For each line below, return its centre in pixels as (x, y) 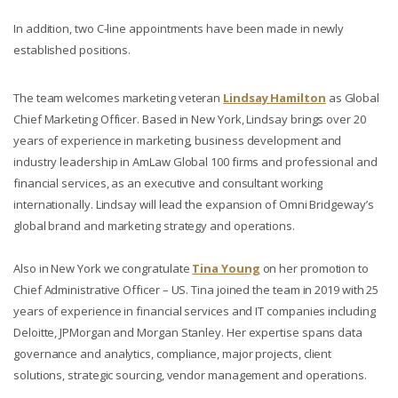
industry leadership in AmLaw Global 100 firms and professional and (195, 162)
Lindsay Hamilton (275, 98)
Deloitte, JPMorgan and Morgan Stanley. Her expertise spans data (188, 332)
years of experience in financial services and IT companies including (195, 311)
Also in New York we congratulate (102, 268)
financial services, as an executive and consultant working (168, 183)
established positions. (72, 50)
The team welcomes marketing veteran (119, 98)
